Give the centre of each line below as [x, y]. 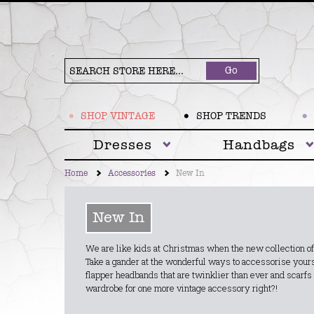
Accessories [131, 173]
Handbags [259, 145]
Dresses [123, 145]
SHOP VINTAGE [117, 116]
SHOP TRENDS [231, 116]
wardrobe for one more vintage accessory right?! [181, 288]
